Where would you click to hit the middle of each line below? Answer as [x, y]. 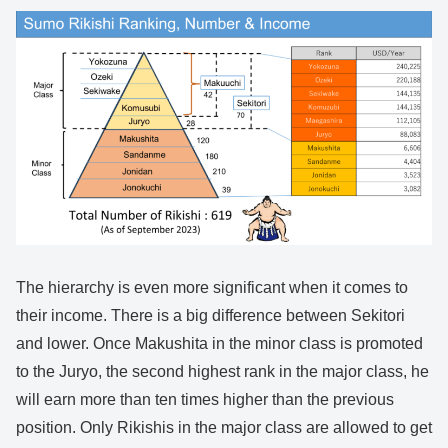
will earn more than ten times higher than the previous [205, 400]
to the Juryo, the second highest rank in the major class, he [222, 372]
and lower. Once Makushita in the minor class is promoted [219, 344]
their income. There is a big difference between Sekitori [210, 316]
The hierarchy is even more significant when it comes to [212, 288]
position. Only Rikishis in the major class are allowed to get [224, 428]
